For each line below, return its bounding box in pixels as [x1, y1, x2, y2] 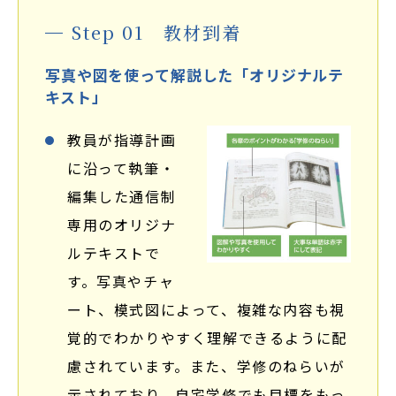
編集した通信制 [67, 186, 177, 207]
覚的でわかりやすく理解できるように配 [67, 327, 347, 348]
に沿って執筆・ [67, 157, 176, 179]
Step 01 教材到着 [72, 19, 241, 45]
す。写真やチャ [67, 270, 175, 292]
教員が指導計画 [67, 129, 177, 150]
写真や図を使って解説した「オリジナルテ [45, 64, 345, 86]
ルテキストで [67, 242, 161, 263]
